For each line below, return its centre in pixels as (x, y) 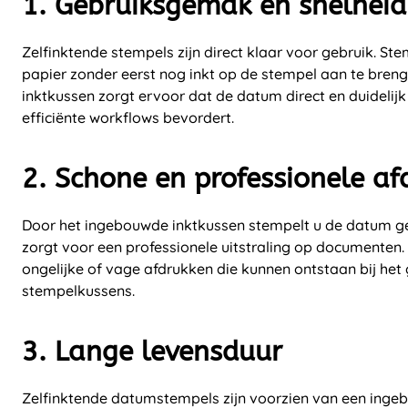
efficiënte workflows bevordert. (128, 117)
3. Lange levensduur (152, 351)
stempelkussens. (78, 290)
